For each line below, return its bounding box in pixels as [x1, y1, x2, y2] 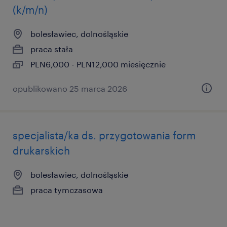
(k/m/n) [13, 4, 48, 16]
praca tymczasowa [30, 185, 103, 195]
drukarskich [13, 144, 70, 157]
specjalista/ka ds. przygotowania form [13, 129, 196, 141]
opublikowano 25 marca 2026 [13, 84, 127, 93]
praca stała [30, 44, 73, 54]
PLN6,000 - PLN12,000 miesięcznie [30, 59, 166, 69]
